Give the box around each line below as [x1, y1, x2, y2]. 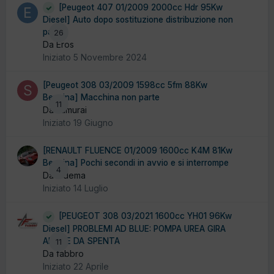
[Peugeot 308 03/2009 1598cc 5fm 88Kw [43, 80, 207, 91]
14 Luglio [73, 183, 108, 194]
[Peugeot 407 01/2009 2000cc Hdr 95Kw [59, 2, 223, 12]
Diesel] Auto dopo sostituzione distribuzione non [43, 15, 233, 25]
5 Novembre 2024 [73, 52, 147, 63]
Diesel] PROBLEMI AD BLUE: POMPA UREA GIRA [43, 223, 226, 234]
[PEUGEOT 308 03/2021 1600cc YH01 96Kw [59, 211, 232, 221]
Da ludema [43, 170, 86, 181]
